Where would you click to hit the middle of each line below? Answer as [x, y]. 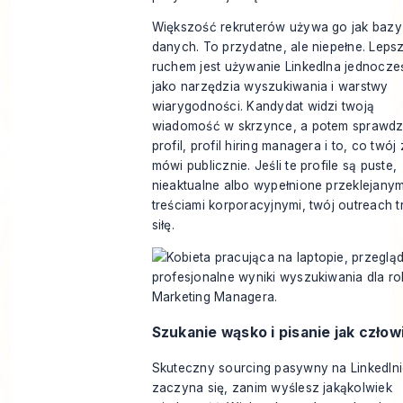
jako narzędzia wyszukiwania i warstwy [270, 87]
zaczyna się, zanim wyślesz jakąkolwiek [272, 388]
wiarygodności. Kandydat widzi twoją [263, 107]
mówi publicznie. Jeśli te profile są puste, [274, 166]
